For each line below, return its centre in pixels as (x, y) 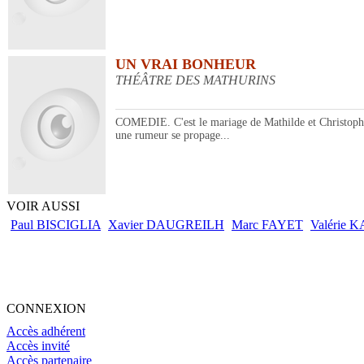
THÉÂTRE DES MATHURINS (195, 80)
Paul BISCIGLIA (56, 225)
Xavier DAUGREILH (166, 225)
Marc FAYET (267, 225)
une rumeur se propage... (173, 136)
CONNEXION (46, 309)
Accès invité (38, 346)
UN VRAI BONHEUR (186, 65)
